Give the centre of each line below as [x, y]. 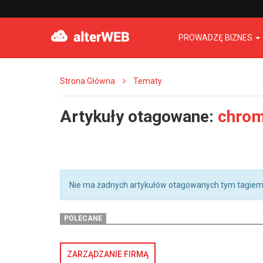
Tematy [148, 81]
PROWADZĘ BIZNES [216, 38]
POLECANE [83, 218]
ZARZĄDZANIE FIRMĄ [108, 254]
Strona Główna [87, 81]
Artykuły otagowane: [139, 117]
